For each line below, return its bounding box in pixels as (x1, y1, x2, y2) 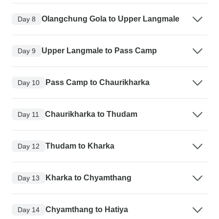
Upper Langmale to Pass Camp (42, 46, 157, 55)
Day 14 (18, 205, 40, 214)
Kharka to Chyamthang (45, 174, 131, 182)
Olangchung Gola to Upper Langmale (42, 15, 179, 23)
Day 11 (18, 110, 39, 118)
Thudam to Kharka (45, 142, 114, 151)
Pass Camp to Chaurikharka (45, 78, 150, 87)
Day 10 (18, 78, 40, 87)
